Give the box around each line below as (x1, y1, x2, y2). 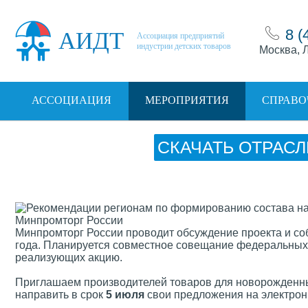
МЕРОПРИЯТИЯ (144, 94, 229, 106)
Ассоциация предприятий (137, 30, 224, 41)
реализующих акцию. (15, 252, 122, 263)
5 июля (106, 289, 144, 300)
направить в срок (15, 289, 106, 300)
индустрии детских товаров (137, 41, 231, 51)
